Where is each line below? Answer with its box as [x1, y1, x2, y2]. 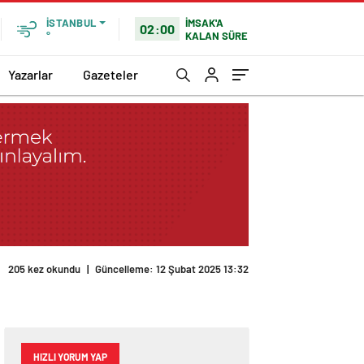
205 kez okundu [8, 262, 80, 276]
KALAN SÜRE [185, 28, 249, 42]
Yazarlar [8, 66, 53, 82]
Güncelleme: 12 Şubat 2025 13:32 [95, 262, 249, 276]
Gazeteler [83, 66, 138, 82]
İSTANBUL [46, 16, 96, 29]
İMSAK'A [185, 15, 224, 29]
